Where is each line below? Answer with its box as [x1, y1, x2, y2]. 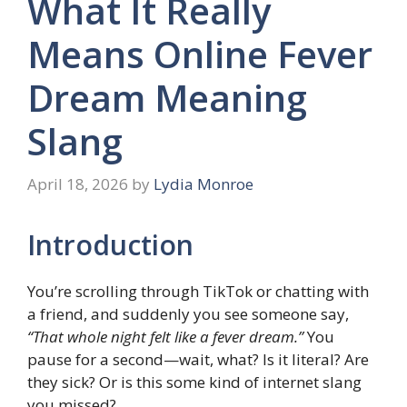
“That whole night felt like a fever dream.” [27, 326, 303, 348]
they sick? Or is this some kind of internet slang [27, 372, 362, 393]
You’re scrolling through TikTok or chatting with [27, 281, 369, 303]
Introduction [27, 226, 194, 264]
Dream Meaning [27, 72, 307, 123]
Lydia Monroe [154, 174, 253, 195]
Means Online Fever [27, 28, 372, 79]
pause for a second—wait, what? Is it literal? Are [27, 349, 369, 371]
